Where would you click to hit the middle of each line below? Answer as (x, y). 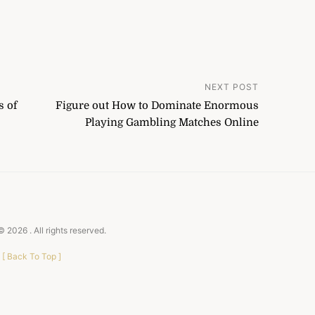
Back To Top (31, 256)
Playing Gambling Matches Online (172, 122)
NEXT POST (232, 86)
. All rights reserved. (68, 230)
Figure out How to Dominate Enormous (157, 105)
